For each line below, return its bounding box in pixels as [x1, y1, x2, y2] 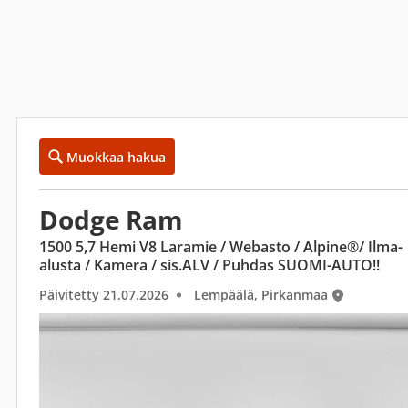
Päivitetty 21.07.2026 [39, 286, 168, 303]
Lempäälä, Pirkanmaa [194, 286, 328, 303]
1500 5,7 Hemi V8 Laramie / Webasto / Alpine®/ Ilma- [39, 237, 403, 257]
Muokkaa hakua [66, 148, 166, 166]
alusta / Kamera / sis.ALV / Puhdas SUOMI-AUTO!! [39, 255, 380, 275]
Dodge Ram [39, 202, 184, 237]
